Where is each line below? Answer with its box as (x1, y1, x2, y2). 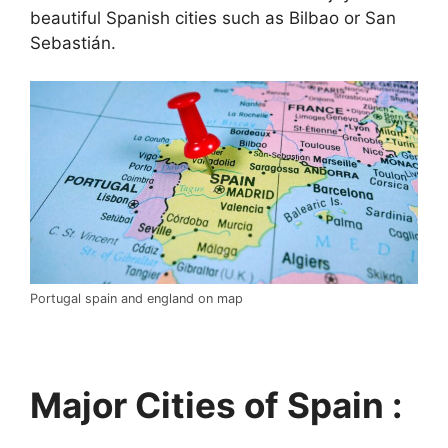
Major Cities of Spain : (30, 384, 402, 427)
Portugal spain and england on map (30, 291, 243, 307)
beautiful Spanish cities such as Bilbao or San (30, 7, 396, 28)
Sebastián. (30, 32, 116, 53)
